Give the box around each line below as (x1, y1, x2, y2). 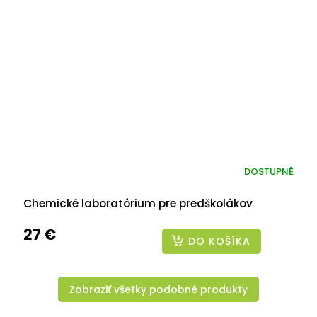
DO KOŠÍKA (188, 234, 250, 248)
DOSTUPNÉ (244, 165, 294, 179)
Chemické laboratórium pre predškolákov (23, 195, 253, 211)
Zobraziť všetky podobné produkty (69, 282, 248, 296)
